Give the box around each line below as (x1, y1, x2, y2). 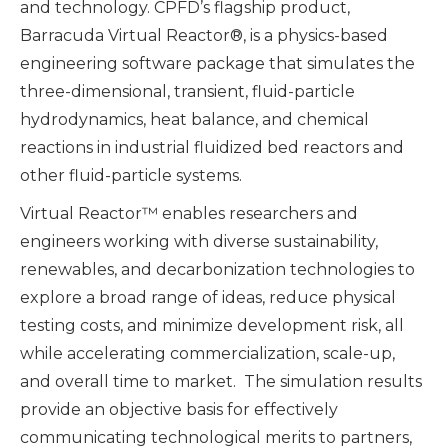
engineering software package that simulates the (20, 54, 415, 74)
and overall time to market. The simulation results (20, 372, 422, 392)
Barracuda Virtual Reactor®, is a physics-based (20, 26, 388, 46)
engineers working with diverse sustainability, (20, 232, 378, 252)
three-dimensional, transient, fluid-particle (20, 82, 355, 102)
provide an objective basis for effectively (20, 400, 338, 420)
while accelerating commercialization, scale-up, (20, 344, 395, 364)
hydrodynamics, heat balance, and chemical (20, 110, 369, 130)
